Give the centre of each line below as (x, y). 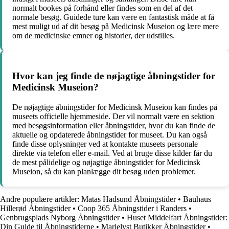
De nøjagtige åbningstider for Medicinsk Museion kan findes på (115, 107)
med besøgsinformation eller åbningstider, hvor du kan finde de (114, 125)
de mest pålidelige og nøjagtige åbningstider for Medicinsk (106, 162)
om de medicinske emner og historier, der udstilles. (94, 36)
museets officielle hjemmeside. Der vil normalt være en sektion (113, 116)
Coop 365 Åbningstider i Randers (132, 208)
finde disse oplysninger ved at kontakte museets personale (105, 144)
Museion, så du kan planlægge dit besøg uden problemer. (104, 171)
